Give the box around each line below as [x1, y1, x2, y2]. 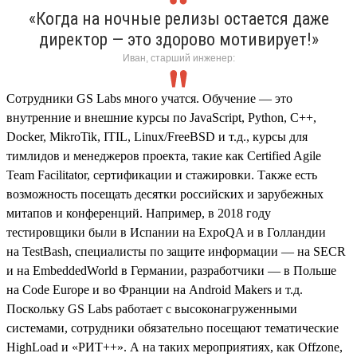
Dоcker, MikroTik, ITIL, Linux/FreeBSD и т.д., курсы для [6, 129, 308, 143]
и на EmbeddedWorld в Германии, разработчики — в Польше [6, 263, 336, 277]
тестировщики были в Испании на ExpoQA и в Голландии [6, 225, 326, 239]
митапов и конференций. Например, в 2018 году [6, 206, 271, 220]
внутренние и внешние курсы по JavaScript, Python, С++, [6, 110, 316, 124]
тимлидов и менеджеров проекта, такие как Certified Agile [6, 148, 321, 163]
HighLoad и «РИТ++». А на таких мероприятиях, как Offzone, [6, 339, 343, 354]
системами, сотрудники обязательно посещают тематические [6, 320, 339, 335]
